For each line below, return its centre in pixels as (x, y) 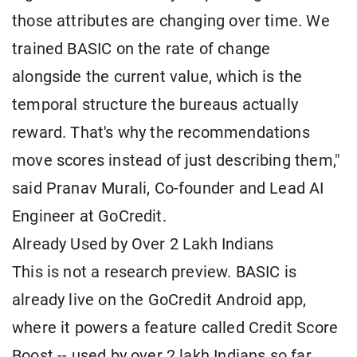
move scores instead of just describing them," (176, 161)
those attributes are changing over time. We (171, 22)
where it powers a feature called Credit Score (175, 328)
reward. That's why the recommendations (161, 133)
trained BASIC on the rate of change (141, 49)
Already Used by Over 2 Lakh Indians (143, 245)
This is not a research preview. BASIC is (155, 273)
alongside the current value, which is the (157, 77)
